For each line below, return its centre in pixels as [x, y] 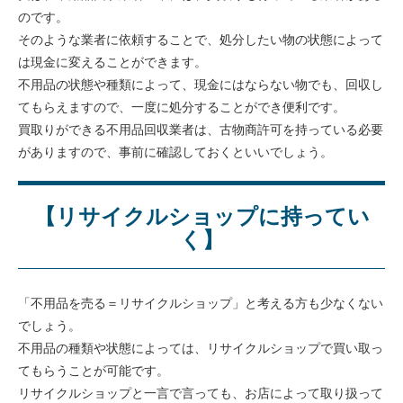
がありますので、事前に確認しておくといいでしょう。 [176, 152]
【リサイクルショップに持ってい [201, 215]
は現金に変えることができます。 [113, 62]
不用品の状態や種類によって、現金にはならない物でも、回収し [201, 84]
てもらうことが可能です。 [94, 370]
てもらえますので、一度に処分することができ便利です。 [182, 107]
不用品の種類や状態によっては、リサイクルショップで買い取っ [201, 348]
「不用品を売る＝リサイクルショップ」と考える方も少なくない [201, 303]
